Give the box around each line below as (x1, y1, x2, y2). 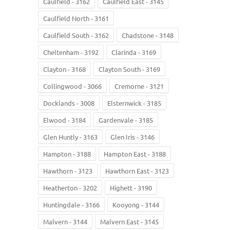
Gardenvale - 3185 (99, 115, 153, 124)
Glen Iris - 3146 (110, 132, 155, 141)
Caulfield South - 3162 (43, 30, 109, 40)
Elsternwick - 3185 (107, 98, 161, 107)
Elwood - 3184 (43, 115, 86, 124)
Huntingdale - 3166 (43, 200, 100, 209)
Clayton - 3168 (43, 64, 86, 73)
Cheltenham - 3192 (43, 47, 99, 56)
